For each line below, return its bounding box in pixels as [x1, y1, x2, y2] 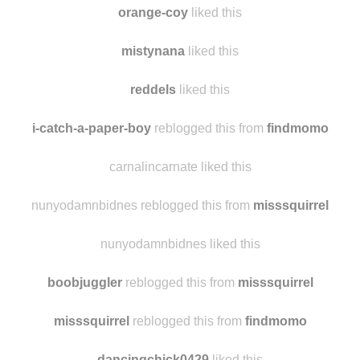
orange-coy [118, 69, 188, 84]
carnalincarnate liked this [108, 223, 252, 238]
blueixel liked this [130, 31, 230, 45]
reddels [130, 146, 176, 161]
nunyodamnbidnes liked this [100, 301, 260, 315]
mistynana [121, 108, 185, 122]
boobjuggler [47, 339, 122, 354]
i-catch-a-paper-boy [31, 185, 151, 199]
